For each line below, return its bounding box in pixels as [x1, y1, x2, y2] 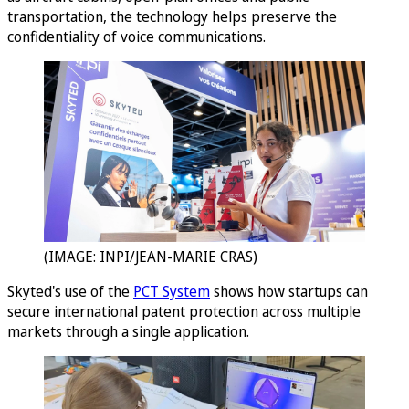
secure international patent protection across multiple [7, 301, 361, 322]
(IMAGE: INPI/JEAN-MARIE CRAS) [44, 246, 257, 267]
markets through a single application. [7, 321, 249, 342]
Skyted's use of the [7, 281, 133, 302]
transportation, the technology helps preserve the [7, 6, 337, 27]
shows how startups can [210, 281, 368, 302]
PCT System [133, 281, 210, 302]
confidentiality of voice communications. [7, 26, 266, 47]
